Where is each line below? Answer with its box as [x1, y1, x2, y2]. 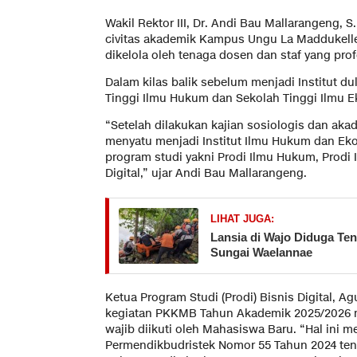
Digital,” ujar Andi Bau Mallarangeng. [105, 165, 307, 181]
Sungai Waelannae [210, 245, 312, 260]
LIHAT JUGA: [210, 213, 274, 226]
